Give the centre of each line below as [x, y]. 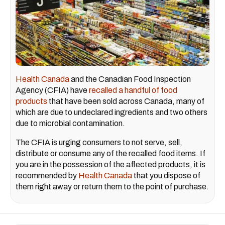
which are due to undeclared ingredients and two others [111, 112]
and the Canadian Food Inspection [130, 79]
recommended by [47, 175]
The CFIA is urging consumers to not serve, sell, [99, 142]
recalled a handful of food [133, 90]
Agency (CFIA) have [52, 90]
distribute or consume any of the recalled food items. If [110, 153]
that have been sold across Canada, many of [126, 101]
